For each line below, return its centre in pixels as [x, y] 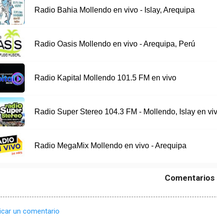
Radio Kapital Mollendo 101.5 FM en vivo [105, 78]
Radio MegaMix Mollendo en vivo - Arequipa [110, 146]
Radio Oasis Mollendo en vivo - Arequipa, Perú [115, 44]
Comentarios [189, 178]
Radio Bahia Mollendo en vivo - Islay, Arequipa [114, 10]
